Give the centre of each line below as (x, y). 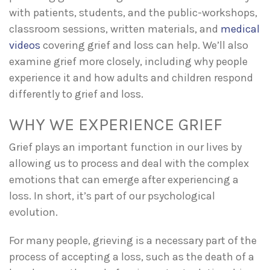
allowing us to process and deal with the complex (129, 163)
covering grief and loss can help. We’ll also (146, 45)
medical (240, 29)
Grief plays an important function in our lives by (125, 147)
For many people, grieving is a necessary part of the (133, 240)
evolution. (33, 212)
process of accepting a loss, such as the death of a (132, 256)
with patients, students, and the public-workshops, (133, 12)
